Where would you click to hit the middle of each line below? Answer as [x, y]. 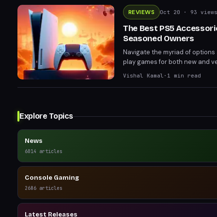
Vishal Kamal [143, 76]
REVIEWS [142, 12]
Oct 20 [170, 12]
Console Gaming [52, 178]
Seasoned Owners [159, 39]
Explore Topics [46, 116]
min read [186, 76]
